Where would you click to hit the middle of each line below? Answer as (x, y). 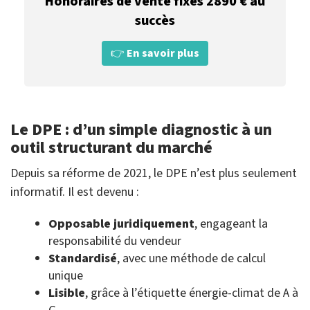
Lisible (67, 293)
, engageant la (231, 224)
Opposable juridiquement (121, 224)
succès (155, 21)
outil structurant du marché (111, 148)
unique (66, 276)
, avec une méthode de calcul (191, 259)
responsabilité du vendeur (115, 241)
